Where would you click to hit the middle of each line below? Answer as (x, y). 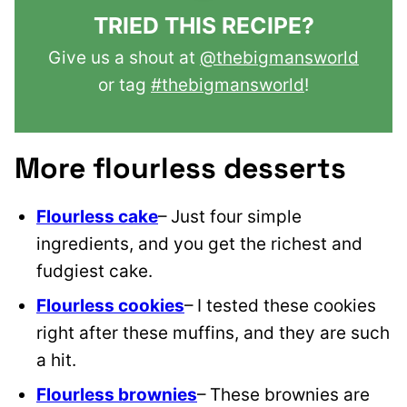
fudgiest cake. (94, 272)
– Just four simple (230, 217)
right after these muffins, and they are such (213, 333)
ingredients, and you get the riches (179, 244)
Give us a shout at (124, 58)
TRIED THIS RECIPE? (203, 26)
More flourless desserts (180, 169)
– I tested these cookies (280, 306)
